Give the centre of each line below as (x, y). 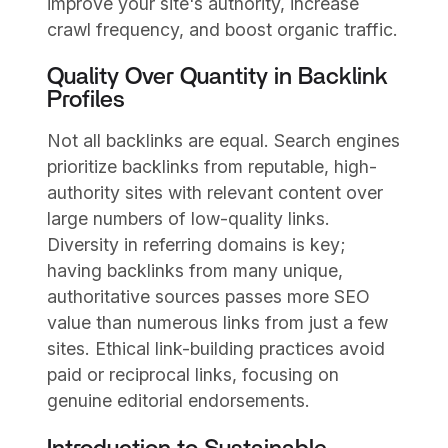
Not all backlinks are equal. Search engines (224, 141)
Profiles (86, 100)
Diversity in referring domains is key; (197, 245)
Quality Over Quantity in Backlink (218, 77)
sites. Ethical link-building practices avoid (216, 349)
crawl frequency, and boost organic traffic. (223, 29)
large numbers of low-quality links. (189, 219)
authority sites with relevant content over (215, 193)
